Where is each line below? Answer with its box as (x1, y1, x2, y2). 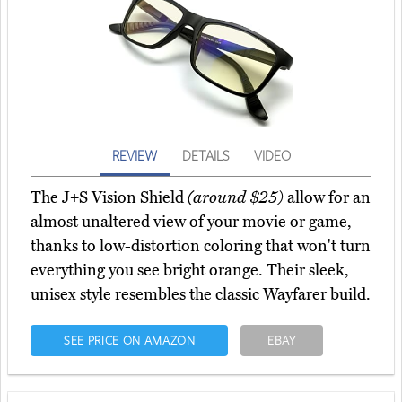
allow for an (284, 187, 371, 207)
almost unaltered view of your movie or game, (31, 211, 352, 232)
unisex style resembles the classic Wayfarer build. (31, 284, 371, 304)
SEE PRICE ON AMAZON (63, 331, 196, 348)
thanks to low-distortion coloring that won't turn (31, 235, 371, 256)
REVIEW (111, 145, 157, 164)
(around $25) (188, 187, 284, 207)
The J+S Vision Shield (31, 187, 188, 207)
